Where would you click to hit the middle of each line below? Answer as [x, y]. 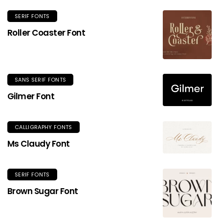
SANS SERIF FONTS [41, 79]
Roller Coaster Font [46, 33]
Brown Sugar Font [43, 191]
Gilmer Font [31, 96]
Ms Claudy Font [39, 143]
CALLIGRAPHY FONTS [44, 127]
